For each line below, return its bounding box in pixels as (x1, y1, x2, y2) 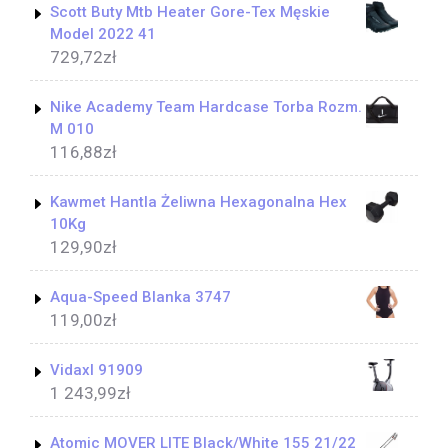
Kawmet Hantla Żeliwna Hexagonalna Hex (50, 193, 347, 212)
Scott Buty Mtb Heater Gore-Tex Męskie (50, 3, 330, 22)
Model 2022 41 (50, 25, 156, 44)
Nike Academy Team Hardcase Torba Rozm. (50, 98, 362, 117)
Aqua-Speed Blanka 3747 (50, 288, 231, 307)
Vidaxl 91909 (50, 361, 143, 380)
